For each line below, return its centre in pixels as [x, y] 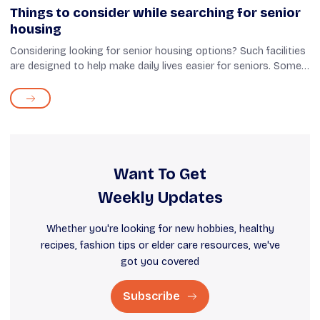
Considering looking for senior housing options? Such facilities [158, 51]
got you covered [160, 262]
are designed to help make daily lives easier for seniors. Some [156, 66]
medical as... [39, 96]
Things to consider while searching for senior [155, 13]
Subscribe [153, 296]
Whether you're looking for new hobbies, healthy [160, 229]
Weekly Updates [160, 198]
